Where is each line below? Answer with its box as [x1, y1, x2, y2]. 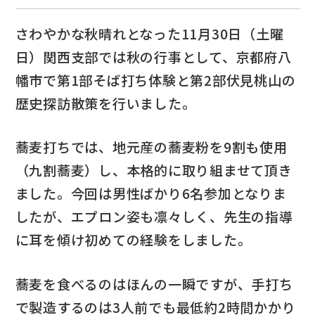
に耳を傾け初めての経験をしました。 [15, 230, 252, 250]
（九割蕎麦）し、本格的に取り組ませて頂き [15, 160, 292, 181]
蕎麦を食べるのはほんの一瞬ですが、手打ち [15, 274, 293, 295]
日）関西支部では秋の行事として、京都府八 [15, 46, 292, 67]
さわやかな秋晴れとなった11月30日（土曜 [15, 23, 284, 44]
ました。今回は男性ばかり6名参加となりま [15, 184, 287, 204]
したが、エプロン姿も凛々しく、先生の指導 [15, 207, 293, 227]
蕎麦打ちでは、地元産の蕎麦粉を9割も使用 [15, 137, 288, 157]
